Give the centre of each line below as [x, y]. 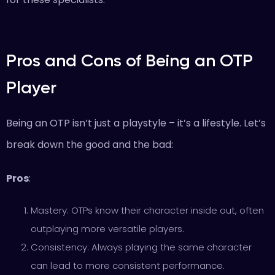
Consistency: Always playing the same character [141, 247]
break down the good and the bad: [90, 145]
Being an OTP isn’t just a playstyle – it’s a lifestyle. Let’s [136, 123]
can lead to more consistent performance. [128, 265]
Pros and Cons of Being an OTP [130, 60]
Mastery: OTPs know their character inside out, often [147, 210]
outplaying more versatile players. [107, 229]
